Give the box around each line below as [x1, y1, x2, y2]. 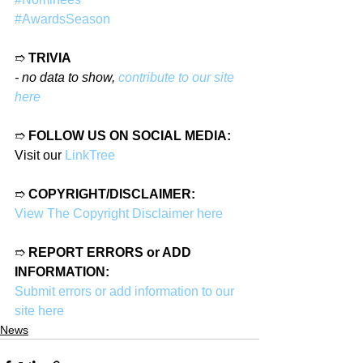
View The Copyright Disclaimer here [15, 207, 223, 220]
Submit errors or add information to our [15, 284, 237, 298]
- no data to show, [15, 70, 118, 84]
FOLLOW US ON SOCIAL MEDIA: [28, 129, 231, 143]
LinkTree [65, 148, 115, 162]
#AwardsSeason [15, 12, 110, 26]
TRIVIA [28, 51, 71, 65]
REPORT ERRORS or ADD [28, 246, 194, 259]
